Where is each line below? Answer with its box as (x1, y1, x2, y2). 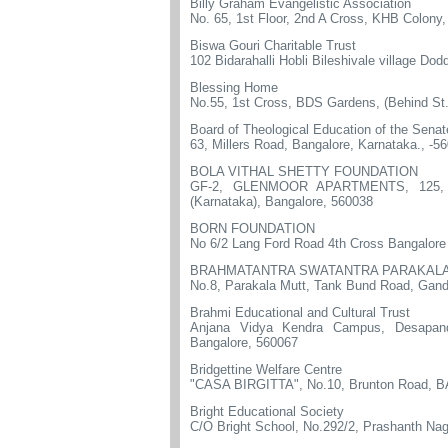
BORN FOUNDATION (190, 221, 315, 236)
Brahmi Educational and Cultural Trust (190, 305, 410, 320)
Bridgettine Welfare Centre (190, 362, 342, 377)
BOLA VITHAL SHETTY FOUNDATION (190, 164, 418, 179)
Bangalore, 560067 (190, 335, 298, 350)
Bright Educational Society (190, 404, 344, 419)
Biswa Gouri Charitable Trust (190, 38, 356, 53)
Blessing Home (190, 80, 278, 95)
